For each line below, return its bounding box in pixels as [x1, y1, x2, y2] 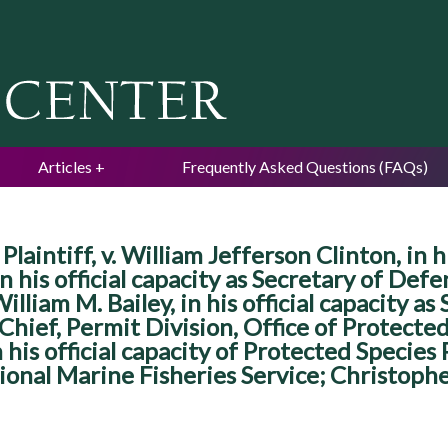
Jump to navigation [159, 4, 289, 23]
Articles [38, 157, 92, 176]
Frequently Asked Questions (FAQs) [182, 157, 428, 176]
